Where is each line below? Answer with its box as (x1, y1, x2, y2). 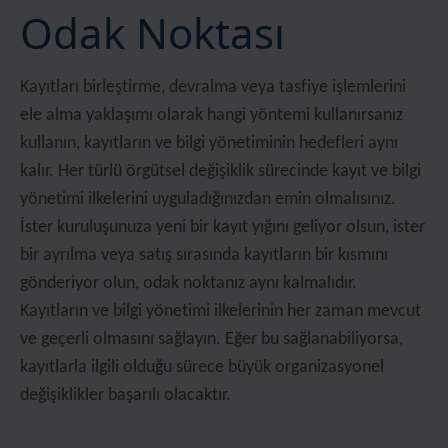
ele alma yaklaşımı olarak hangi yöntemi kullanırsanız (20, 106, 403, 125)
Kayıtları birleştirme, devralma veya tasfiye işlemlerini (20, 78, 406, 97)
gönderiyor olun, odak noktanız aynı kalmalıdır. (20, 274, 357, 293)
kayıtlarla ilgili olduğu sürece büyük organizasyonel (20, 358, 384, 377)
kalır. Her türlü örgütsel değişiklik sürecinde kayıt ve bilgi (20, 162, 421, 181)
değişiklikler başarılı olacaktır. (20, 386, 231, 405)
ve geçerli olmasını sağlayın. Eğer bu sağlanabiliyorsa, (20, 330, 403, 349)
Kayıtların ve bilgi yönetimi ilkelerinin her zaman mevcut (20, 302, 421, 321)
